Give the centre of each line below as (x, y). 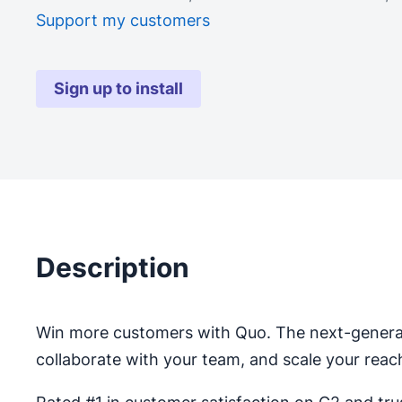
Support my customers (123, 20)
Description (113, 267)
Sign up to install (118, 88)
